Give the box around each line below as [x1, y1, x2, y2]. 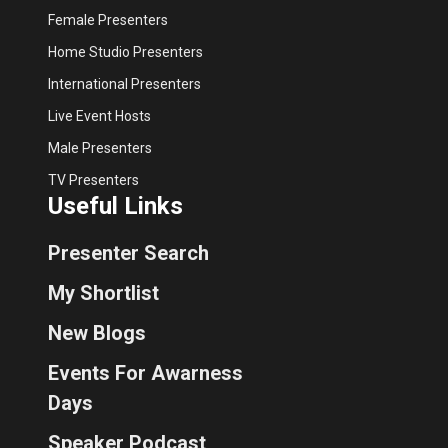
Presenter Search [48, 240, 209, 265]
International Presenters [48, 75, 201, 92]
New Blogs [48, 320, 146, 345]
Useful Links [48, 191, 183, 220]
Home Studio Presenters [48, 43, 203, 60]
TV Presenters [48, 171, 139, 188]
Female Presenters [48, 11, 168, 28]
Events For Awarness [48, 360, 243, 385]
